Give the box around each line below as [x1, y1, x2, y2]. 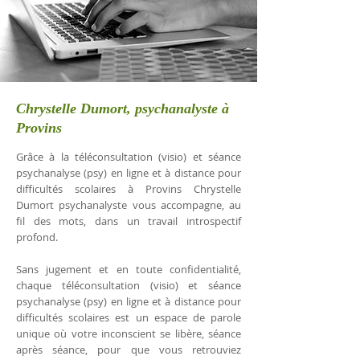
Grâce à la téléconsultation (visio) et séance [16, 149, 241, 164]
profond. [16, 230, 58, 244]
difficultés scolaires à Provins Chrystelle [16, 182, 241, 196]
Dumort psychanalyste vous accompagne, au [16, 198, 241, 212]
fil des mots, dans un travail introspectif [16, 214, 241, 228]
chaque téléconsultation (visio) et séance [16, 278, 241, 292]
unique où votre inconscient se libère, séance [16, 326, 241, 341]
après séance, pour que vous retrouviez [16, 342, 241, 357]
